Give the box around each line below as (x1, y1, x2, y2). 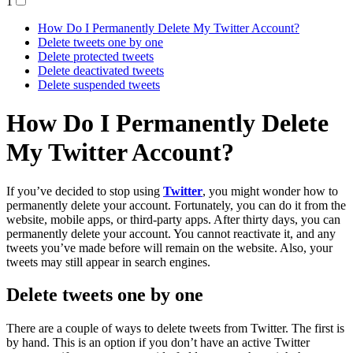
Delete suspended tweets (38, 77, 160, 91)
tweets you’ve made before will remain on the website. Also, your (6, 240, 333, 255)
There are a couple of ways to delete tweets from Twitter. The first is (6, 321, 344, 336)
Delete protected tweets (38, 49, 154, 63)
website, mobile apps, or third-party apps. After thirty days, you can (6, 212, 340, 226)
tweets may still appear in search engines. (6, 255, 210, 269)
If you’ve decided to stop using (6, 184, 163, 198)
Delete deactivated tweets (38, 63, 164, 77)
